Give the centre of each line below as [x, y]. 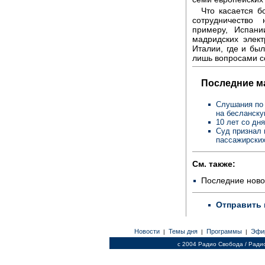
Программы [224, 231]
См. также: [214, 164]
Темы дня [183, 231]
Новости [147, 231]
